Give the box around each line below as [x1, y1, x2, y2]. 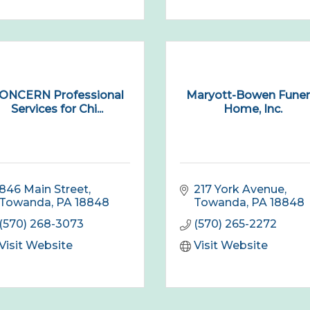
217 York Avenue [194, 183, 284, 197]
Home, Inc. [223, 102, 282, 116]
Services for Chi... [11, 102, 104, 116]
